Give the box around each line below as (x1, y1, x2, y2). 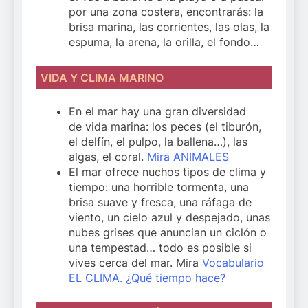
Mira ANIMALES (147, 150, 229, 164)
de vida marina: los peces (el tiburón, (69, 120, 261, 134)
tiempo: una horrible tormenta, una (69, 180, 249, 195)
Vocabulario (202, 256, 264, 270)
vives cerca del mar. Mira (69, 256, 202, 270)
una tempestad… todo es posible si (69, 241, 252, 255)
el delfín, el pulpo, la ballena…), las (69, 135, 247, 149)
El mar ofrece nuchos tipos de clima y (69, 165, 266, 179)
